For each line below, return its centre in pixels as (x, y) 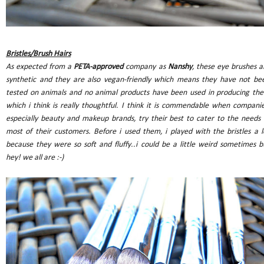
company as (146, 67)
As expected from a (39, 67)
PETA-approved (98, 67)
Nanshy (180, 67)
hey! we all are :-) (35, 158)
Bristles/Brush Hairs (38, 54)
